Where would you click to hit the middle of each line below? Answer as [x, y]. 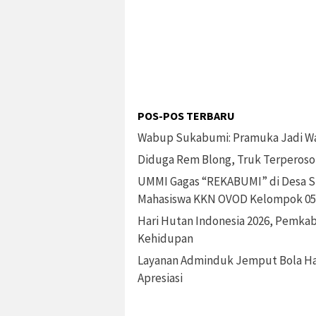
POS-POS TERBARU [186, 116]
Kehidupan [165, 238]
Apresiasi [160, 278]
